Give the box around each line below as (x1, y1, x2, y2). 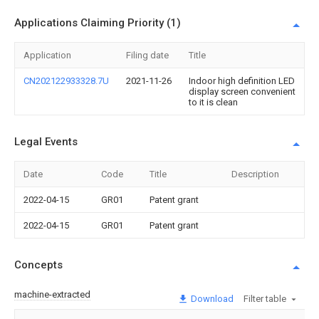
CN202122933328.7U (23, 75, 109, 86)
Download (189, 293, 234, 304)
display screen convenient (189, 86, 296, 97)
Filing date (126, 50, 169, 61)
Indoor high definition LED (189, 75, 295, 86)
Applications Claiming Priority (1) (14, 16, 181, 29)
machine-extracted (14, 288, 90, 300)
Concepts (14, 258, 63, 271)
